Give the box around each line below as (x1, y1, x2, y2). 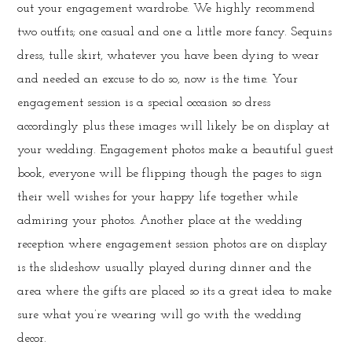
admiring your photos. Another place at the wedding (17, 214, 303, 228)
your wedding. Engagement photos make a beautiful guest (17, 144, 334, 157)
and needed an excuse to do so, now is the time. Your (17, 73, 299, 86)
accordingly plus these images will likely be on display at (17, 120, 330, 134)
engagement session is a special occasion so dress (17, 97, 271, 110)
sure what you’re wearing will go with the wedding (17, 309, 302, 322)
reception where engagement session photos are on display (17, 238, 328, 251)
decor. (17, 332, 47, 346)
